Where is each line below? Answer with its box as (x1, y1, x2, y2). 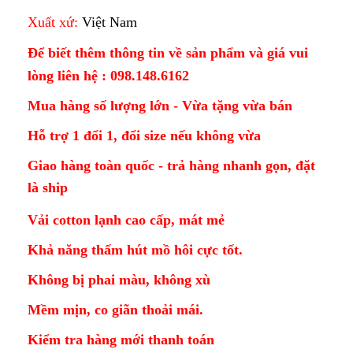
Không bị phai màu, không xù (28, 272, 210, 288)
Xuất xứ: (28, 14, 82, 31)
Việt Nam (82, 14, 137, 31)
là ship (28, 180, 68, 196)
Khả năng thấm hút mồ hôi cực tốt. (28, 242, 243, 258)
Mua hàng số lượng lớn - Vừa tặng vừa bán (28, 98, 292, 114)
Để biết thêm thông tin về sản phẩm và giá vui (28, 45, 308, 61)
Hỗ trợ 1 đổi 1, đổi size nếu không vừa (28, 128, 261, 144)
